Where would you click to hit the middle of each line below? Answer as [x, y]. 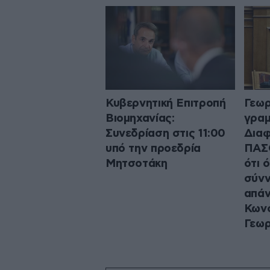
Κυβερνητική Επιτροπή [166, 103]
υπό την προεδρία [153, 148]
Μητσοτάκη [137, 163]
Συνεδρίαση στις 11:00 [166, 133]
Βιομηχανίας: [140, 118]
